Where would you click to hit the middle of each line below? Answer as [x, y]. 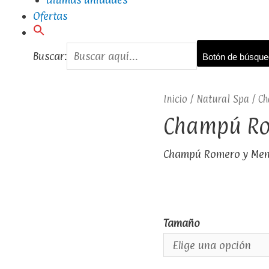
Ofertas [50, 16]
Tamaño [182, 223]
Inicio [175, 99]
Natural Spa [223, 99]
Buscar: [50, 56]
